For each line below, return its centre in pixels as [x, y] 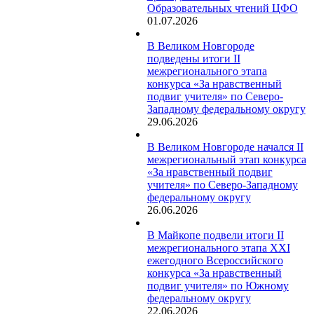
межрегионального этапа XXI [218, 247]
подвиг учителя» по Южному [218, 285]
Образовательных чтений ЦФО [222, 8]
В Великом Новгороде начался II [225, 146]
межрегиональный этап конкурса [226, 159]
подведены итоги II [193, 58]
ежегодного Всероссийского [215, 260]
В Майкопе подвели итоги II [215, 235]
